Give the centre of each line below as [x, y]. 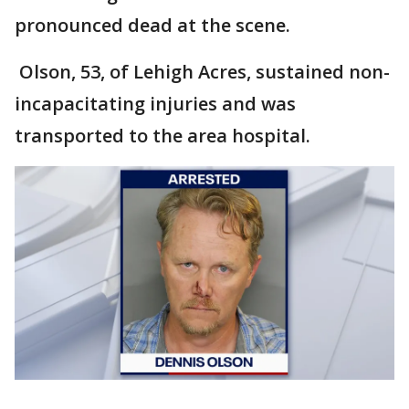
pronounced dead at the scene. [152, 25]
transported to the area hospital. [163, 136]
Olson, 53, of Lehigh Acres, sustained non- [202, 72]
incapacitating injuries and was [155, 104]
